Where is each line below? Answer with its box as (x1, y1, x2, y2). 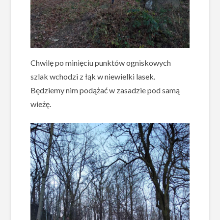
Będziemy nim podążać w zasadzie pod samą (30, 85, 180, 95)
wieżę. (30, 99, 52, 109)
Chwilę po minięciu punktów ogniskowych (30, 58, 171, 68)
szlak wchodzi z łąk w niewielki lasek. (30, 72, 156, 82)
